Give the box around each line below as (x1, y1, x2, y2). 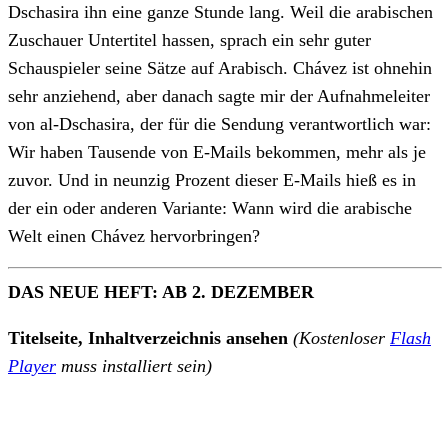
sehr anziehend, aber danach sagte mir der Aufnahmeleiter (8, 85, 430, 106)
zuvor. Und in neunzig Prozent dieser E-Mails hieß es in (8, 169, 416, 190)
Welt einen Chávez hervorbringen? (8, 225, 260, 246)
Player (8, 355, 56, 376)
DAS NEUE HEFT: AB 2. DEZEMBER (8, 282, 314, 303)
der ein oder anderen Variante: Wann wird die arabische (8, 197, 412, 218)
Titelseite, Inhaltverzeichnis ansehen (8, 327, 288, 348)
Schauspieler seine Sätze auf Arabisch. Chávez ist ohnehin (8, 57, 432, 78)
